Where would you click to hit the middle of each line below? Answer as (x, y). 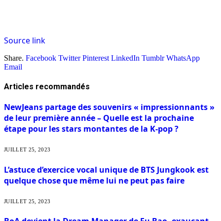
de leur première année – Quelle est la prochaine (99, 118)
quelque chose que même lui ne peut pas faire (94, 180)
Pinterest (96, 58)
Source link (25, 40)
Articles (20, 86)
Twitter (69, 58)
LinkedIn (125, 58)
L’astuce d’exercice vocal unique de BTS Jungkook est (106, 169)
